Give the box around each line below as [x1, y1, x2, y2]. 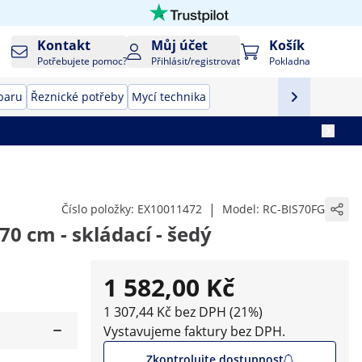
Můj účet [151, 36, 208, 54]
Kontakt [37, 36, 91, 54]
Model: [222, 201, 263, 217]
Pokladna [269, 54, 310, 68]
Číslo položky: [61, 201, 137, 217]
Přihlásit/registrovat [151, 54, 241, 68]
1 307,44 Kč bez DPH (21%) [103, 303, 263, 321]
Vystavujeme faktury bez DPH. [103, 322, 285, 340]
